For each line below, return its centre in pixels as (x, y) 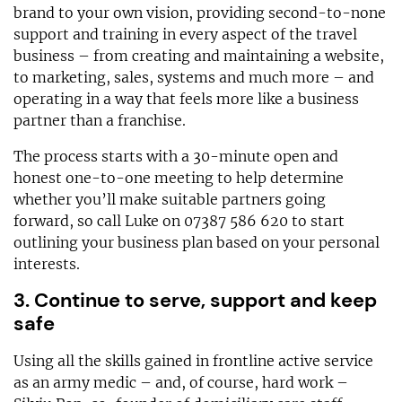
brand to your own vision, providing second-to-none (200, 12)
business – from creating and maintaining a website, (199, 55)
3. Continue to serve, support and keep (195, 300)
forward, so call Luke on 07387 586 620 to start (179, 220)
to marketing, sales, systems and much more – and (194, 77)
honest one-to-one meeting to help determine (179, 177)
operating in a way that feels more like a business (186, 98)
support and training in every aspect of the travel (185, 34)
